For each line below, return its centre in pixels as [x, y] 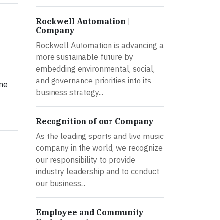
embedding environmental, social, [95, 69]
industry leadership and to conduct [97, 171]
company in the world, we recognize [99, 148]
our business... [61, 183]
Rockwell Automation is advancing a [100, 45]
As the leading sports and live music [100, 136]
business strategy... [69, 92]
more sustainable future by [84, 57]
